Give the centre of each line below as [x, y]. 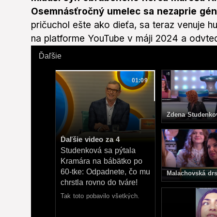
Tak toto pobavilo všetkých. [100, 196]
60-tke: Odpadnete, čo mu [105, 172]
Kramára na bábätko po [101, 161]
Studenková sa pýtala [98, 151]
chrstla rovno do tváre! [99, 183]
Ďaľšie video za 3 [90, 139]
